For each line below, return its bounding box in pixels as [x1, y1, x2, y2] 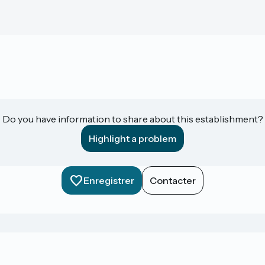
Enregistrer [83, 174, 134, 186]
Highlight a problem [89, 132, 176, 144]
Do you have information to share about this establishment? [2, 112, 263, 125]
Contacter [150, 174, 196, 186]
